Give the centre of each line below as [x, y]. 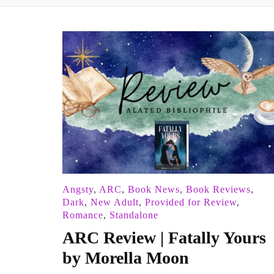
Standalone [134, 215]
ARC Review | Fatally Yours [164, 238]
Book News [154, 190]
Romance [83, 215]
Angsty [78, 190]
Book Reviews [218, 190]
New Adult [115, 202]
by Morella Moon [126, 258]
